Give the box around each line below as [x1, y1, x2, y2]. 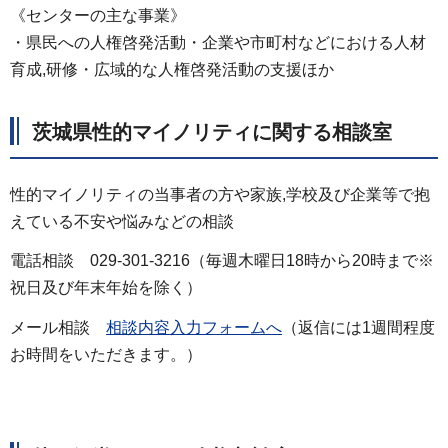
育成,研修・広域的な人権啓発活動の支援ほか [10, 60, 334, 78]
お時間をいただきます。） [10, 346, 202, 364]
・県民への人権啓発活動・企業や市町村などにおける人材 [10, 33, 426, 51]
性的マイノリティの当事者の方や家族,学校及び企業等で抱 [10, 185, 430, 203]
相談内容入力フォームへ [106, 319, 282, 337]
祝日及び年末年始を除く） [10, 279, 202, 297]
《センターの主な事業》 [10, 6, 186, 24]
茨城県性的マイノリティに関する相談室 [32, 120, 392, 143]
